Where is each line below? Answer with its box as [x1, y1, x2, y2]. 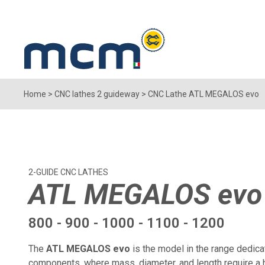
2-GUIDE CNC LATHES [28, 167, 108, 177]
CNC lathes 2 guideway [54, 89, 140, 99]
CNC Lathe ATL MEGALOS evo [148, 89, 259, 99]
